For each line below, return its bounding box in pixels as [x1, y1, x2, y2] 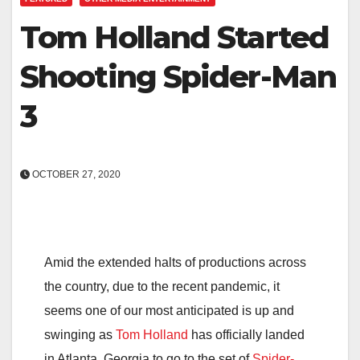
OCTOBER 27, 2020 [30, 168, 121, 180]
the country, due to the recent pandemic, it [44, 279, 280, 293]
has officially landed [188, 327, 305, 342]
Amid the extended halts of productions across [44, 255, 306, 269]
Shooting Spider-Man [20, 57, 336, 96]
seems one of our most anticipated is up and [44, 303, 294, 317]
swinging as [44, 327, 116, 342]
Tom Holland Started [20, 18, 329, 56]
